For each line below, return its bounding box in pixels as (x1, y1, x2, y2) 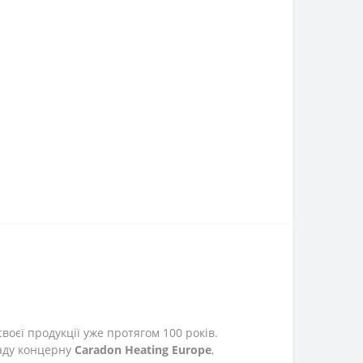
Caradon (75, 342, 122, 358)
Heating (125, 342, 169, 358)
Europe (172, 342, 211, 358)
